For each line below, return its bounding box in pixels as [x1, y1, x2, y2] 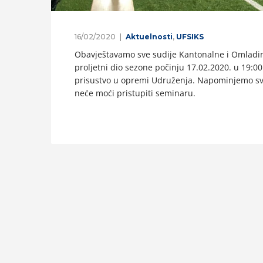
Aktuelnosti [126, 32, 173, 42]
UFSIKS [176, 32, 204, 42]
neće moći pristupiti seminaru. [75, 87, 195, 99]
